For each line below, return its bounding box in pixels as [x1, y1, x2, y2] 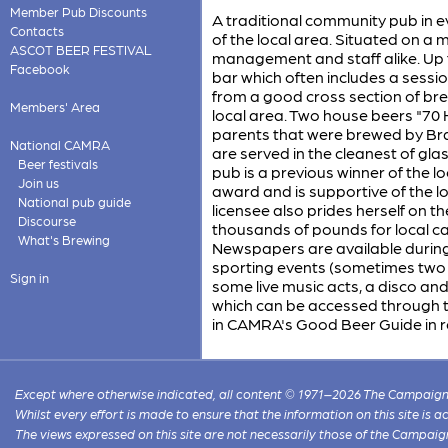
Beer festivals [17, 156, 98, 171]
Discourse [17, 213, 76, 228]
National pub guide [17, 194, 131, 209]
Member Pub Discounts [9, 4, 147, 19]
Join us [17, 175, 59, 190]
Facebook [9, 61, 70, 76]
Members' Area [9, 99, 100, 114]
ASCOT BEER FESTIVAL [9, 42, 152, 57]
